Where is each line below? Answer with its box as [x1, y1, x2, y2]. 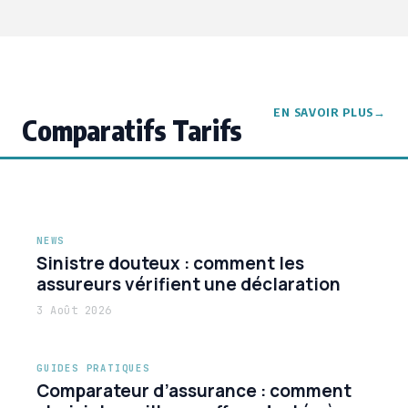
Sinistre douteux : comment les [36, 250, 304, 275]
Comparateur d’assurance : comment [36, 378, 352, 403]
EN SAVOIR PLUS [273, 104, 374, 119]
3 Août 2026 [36, 302, 112, 318]
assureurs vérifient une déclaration [36, 271, 341, 296]
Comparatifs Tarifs [22, 112, 243, 148]
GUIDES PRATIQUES [36, 361, 150, 374]
